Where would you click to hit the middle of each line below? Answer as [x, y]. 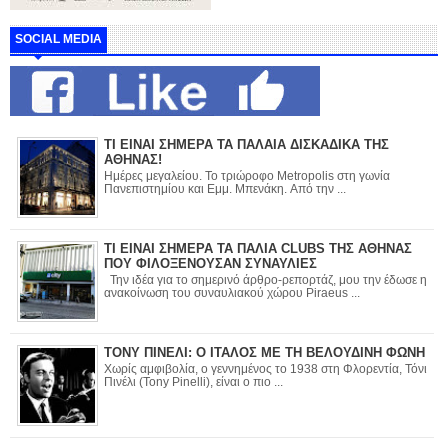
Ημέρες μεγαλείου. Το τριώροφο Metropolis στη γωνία [247, 175]
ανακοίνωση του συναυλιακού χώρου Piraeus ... [232, 292]
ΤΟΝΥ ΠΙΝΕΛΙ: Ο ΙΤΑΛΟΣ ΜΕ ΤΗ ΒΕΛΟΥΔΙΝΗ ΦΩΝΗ [264, 353]
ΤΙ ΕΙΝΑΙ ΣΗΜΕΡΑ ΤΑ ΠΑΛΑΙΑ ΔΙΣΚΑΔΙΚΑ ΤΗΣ [246, 145]
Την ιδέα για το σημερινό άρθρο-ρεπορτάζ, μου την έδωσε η [265, 279]
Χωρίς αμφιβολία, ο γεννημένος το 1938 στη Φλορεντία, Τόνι [265, 368]
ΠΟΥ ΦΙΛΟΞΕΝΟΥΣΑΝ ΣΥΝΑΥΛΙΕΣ [210, 264]
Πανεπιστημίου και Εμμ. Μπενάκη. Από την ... [318, 188]
